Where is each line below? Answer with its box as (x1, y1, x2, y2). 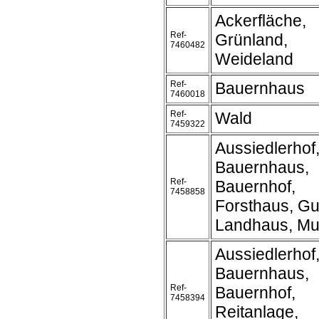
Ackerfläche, (215, 11, 306, 30)
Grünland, (215, 31, 288, 49)
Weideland (215, 50, 293, 68)
